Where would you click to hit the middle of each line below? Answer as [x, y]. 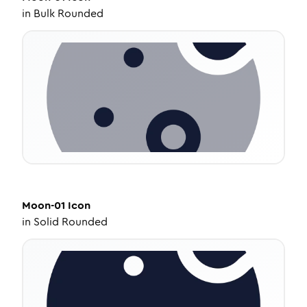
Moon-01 [44, 205]
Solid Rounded [71, 222]
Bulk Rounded [69, 13]
